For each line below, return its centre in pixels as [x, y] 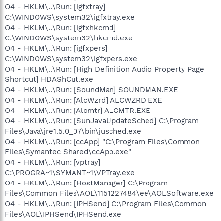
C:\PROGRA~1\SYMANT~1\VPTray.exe [70, 172]
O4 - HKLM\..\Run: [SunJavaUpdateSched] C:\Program [102, 121]
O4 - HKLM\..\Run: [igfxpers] [56, 48]
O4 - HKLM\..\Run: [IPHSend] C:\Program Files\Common [106, 203]
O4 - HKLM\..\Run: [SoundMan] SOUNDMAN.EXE [92, 90]
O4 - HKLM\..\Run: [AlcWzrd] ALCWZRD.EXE [84, 100]
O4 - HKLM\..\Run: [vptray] [53, 162]
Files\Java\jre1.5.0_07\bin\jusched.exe [73, 131]
